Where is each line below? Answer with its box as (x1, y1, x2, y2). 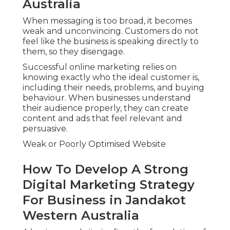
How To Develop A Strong (23, 162, 188, 177)
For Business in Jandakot (23, 193, 186, 208)
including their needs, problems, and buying (23, 83, 204, 93)
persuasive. (23, 124, 68, 134)
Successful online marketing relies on (23, 62, 177, 72)
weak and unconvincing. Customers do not (23, 26, 199, 36)
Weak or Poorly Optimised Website (23, 139, 166, 149)
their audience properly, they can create (23, 103, 188, 113)
